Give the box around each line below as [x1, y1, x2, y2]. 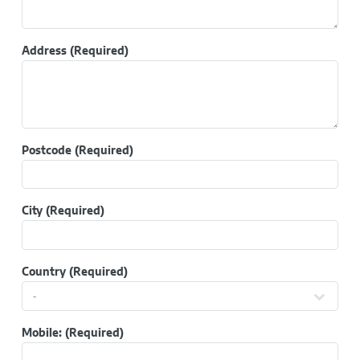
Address [21, 44, 67, 57]
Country [21, 265, 66, 278]
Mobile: [21, 326, 62, 339]
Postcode [21, 144, 72, 157]
